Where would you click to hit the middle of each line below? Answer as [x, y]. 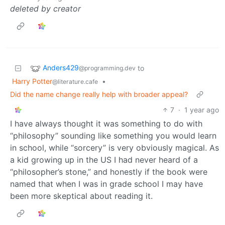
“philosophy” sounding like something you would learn [113, 135]
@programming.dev [107, 68]
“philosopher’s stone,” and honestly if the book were [109, 172]
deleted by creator [45, 8]
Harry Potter [32, 81]
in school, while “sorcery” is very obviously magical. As [115, 147]
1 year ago [202, 109]
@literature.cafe [75, 81]
